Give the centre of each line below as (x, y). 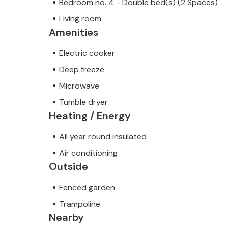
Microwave (79, 85)
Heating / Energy (90, 115)
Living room (80, 18)
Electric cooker (87, 53)
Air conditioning (88, 153)
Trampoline (80, 204)
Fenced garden (87, 187)
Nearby (66, 217)
